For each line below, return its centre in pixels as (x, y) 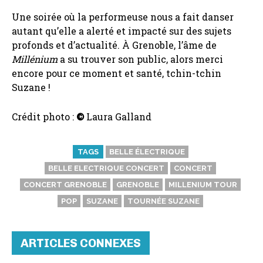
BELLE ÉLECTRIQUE (147, 151)
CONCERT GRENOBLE (65, 184)
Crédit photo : (44, 116)
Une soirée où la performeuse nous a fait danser (123, 16)
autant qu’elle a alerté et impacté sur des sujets (122, 31)
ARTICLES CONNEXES (81, 243)
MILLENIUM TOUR (203, 184)
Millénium (35, 59)
